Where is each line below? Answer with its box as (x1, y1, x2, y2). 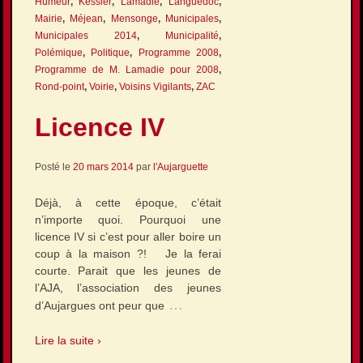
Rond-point (34, 80, 84, 92)
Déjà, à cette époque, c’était (34, 195, 222, 209)
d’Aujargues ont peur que (34, 298, 164, 312)
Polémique (34, 46, 83, 58)
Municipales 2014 (34, 29, 137, 41)
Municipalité (165, 29, 220, 41)
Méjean (70, 12, 104, 24)
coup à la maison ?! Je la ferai (34, 246, 222, 260)
